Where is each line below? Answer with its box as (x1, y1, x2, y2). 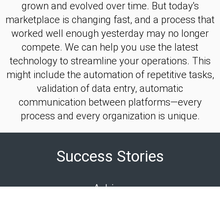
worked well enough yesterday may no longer (11, 27, 209, 40)
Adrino (92, 182, 128, 197)
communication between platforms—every (18, 96, 202, 109)
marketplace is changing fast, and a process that (5, 14, 215, 26)
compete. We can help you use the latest (22, 41, 198, 54)
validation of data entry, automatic (37, 82, 183, 95)
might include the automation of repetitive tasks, (6, 69, 214, 81)
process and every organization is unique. (20, 110, 200, 122)
